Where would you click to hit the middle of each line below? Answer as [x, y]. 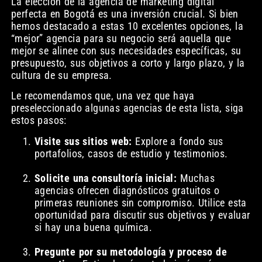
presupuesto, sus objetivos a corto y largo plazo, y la [128, 63]
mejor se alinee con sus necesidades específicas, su [126, 50]
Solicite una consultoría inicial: [106, 178]
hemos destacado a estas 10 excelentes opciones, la [127, 26]
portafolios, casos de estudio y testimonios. [131, 153]
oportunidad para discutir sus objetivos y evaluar [142, 215]
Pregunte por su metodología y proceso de [130, 251]
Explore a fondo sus [177, 141]
